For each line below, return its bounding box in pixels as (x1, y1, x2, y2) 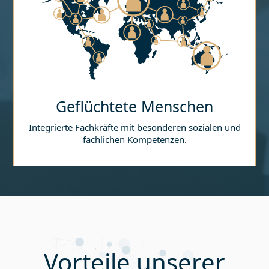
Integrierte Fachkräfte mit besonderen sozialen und (28, 121, 241, 134)
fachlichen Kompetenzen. (82, 133, 187, 146)
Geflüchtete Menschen (56, 96, 213, 117)
